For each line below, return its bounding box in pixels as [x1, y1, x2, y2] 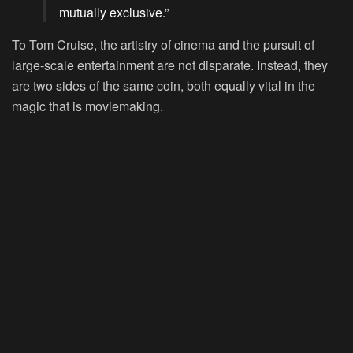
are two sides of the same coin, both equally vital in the [12, 76, 315, 95]
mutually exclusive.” [59, 2, 169, 21]
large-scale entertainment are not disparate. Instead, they [12, 55, 328, 74]
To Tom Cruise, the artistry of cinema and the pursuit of [12, 35, 314, 54]
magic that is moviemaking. [12, 96, 163, 115]
